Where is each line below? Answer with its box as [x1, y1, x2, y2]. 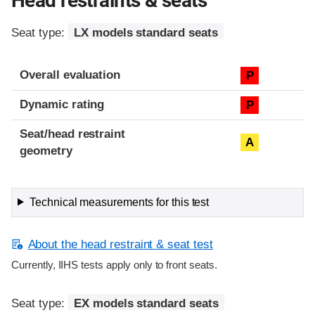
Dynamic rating [20, 97, 105, 111]
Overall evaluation [20, 67, 121, 82]
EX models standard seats [73, 296, 219, 310]
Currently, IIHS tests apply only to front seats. [11, 259, 217, 271]
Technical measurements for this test [29, 195, 210, 208]
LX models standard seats [73, 26, 218, 40]
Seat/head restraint [20, 127, 126, 141]
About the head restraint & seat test [27, 237, 213, 251]
